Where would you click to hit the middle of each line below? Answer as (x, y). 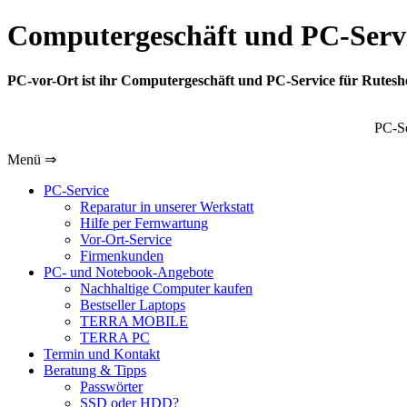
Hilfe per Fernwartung (144, 223)
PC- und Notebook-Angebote (129, 272)
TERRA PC (115, 337)
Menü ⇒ (32, 159)
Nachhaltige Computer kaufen (166, 288)
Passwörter (111, 386)
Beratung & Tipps (95, 370)
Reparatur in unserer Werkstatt (167, 206)
